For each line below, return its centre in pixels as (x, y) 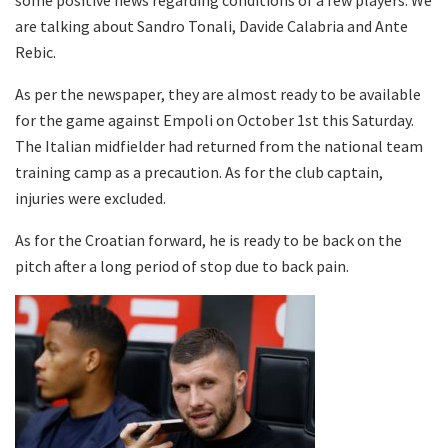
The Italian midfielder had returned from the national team (219, 145)
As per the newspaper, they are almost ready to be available (218, 93)
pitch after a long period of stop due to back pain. (182, 265)
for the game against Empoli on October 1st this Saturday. (214, 119)
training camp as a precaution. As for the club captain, (199, 171)
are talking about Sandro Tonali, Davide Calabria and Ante (211, 25)
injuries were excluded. (90, 197)
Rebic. (35, 51)
